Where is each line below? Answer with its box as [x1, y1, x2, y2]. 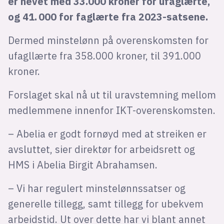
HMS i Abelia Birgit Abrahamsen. [7, 158, 157, 171]
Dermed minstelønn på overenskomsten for [7, 33, 208, 46]
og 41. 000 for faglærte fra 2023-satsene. [7, 10, 208, 23]
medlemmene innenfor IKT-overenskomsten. [7, 103, 215, 116]
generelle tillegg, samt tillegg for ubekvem [7, 197, 203, 210]
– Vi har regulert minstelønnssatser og [7, 181, 185, 194]
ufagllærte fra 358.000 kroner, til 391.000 [7, 49, 201, 62]
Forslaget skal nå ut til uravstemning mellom [7, 88, 216, 101]
